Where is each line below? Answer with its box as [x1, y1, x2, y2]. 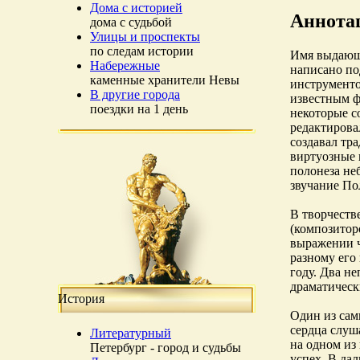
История [58, 292, 104, 305]
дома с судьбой [90, 15, 172, 29]
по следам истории [90, 44, 194, 58]
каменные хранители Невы [90, 73, 239, 87]
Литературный [90, 326, 171, 340]
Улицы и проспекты [90, 30, 200, 43]
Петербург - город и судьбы [90, 341, 241, 354]
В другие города [90, 88, 180, 101]
